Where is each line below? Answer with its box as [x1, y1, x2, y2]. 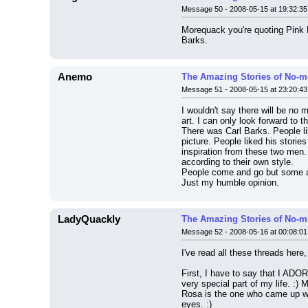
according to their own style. [181, 157, 294, 167]
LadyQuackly [58, 214, 120, 225]
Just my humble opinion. [181, 177, 279, 188]
